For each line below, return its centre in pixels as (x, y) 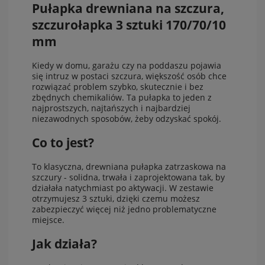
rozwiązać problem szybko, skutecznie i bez (118, 86)
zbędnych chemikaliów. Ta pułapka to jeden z (122, 97)
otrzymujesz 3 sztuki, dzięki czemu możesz (116, 198)
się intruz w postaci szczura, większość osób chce (129, 76)
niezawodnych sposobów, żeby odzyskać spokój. (127, 118)
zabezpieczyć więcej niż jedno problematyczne (124, 209)
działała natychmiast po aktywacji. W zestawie (123, 188)
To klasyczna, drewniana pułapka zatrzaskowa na (129, 166)
